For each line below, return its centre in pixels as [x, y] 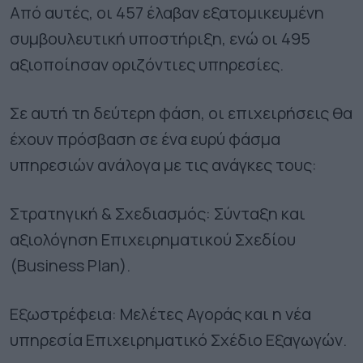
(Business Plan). [70, 265]
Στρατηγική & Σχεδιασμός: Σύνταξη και [158, 213]
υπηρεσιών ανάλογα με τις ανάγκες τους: [163, 164]
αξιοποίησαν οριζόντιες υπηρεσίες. [147, 64]
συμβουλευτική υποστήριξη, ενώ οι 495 [160, 38]
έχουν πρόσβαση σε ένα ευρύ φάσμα [145, 139]
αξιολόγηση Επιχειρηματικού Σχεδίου [153, 239]
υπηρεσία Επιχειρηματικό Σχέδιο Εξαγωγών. [178, 340]
